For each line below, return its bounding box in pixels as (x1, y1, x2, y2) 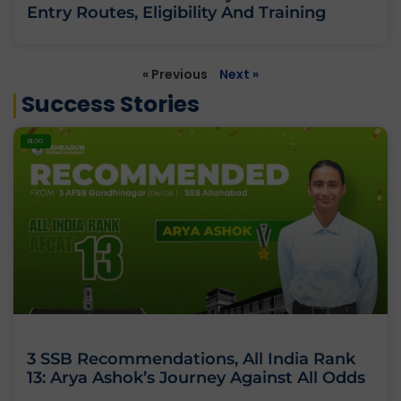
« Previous (142, 65, 208, 84)
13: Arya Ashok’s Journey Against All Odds (27, 368, 365, 388)
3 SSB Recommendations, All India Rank (27, 349, 355, 370)
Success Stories (21, 89, 200, 121)
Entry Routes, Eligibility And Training (27, 3, 326, 23)
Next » (219, 65, 259, 84)
